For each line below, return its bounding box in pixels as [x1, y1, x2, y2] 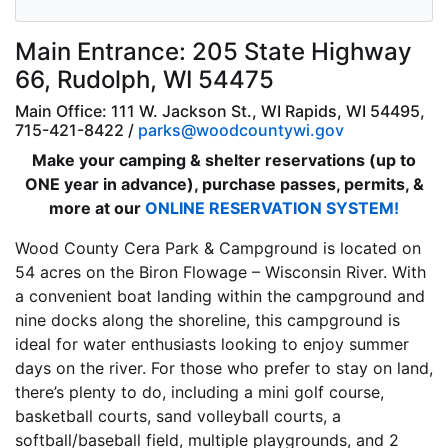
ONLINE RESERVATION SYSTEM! [145, 198, 399, 219]
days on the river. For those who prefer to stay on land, [15, 358, 433, 379]
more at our [49, 198, 145, 219]
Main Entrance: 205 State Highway [15, 37, 412, 67]
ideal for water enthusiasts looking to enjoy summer [15, 334, 409, 355]
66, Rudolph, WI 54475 [15, 65, 274, 95]
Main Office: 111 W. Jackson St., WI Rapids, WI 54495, [15, 101, 425, 122]
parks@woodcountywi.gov [138, 120, 344, 141]
